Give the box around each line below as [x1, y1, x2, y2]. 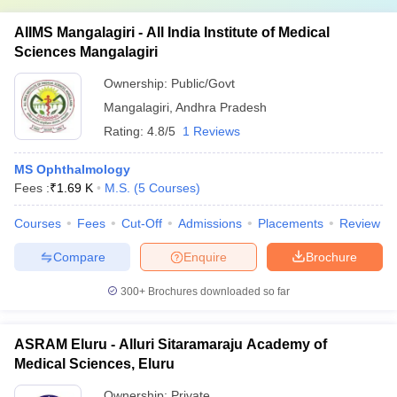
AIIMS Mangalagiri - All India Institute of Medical [14, 25, 330, 40]
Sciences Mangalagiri [14, 44, 158, 59]
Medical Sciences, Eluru [14, 356, 175, 371]
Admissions [178, 216, 242, 230]
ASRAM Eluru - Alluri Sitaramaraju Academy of [14, 337, 327, 352]
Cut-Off [121, 216, 162, 230]
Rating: [104, 124, 147, 138]
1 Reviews [183, 124, 240, 138]
